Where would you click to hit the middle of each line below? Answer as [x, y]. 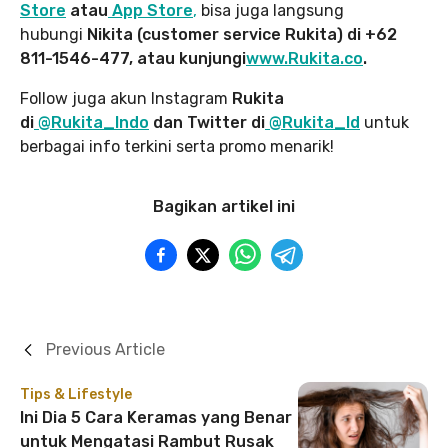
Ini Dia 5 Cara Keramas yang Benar [156, 417]
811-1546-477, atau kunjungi [133, 58]
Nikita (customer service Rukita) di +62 [242, 34]
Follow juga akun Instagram [126, 98]
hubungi [53, 34]
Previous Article [105, 349]
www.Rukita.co [304, 58]
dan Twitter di [207, 122]
